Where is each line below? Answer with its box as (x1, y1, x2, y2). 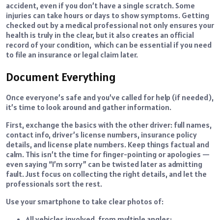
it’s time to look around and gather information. (6, 102, 173, 112)
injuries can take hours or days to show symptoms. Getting (6, 10, 209, 21)
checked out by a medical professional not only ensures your (6, 20, 214, 30)
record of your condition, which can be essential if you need (6, 40, 212, 50)
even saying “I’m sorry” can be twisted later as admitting (6, 159, 202, 169)
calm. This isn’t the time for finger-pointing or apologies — (6, 149, 210, 160)
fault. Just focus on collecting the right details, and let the (6, 169, 207, 179)
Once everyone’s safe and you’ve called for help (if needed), (6, 92, 214, 103)
